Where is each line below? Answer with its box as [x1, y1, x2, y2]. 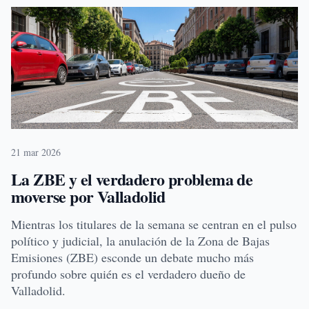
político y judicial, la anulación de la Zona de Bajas [11, 232, 270, 249]
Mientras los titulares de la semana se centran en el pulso [11, 215, 297, 232]
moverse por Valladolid [11, 183, 166, 208]
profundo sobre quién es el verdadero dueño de [11, 265, 246, 282]
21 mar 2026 [11, 145, 61, 159]
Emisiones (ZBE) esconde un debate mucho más [11, 248, 254, 266]
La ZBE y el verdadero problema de [11, 166, 253, 191]
